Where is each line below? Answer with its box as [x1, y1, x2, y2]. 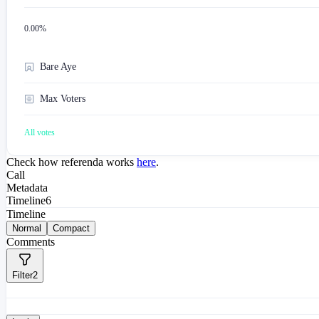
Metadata [6, 182, 48, 194]
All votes [24, 127, 55, 138]
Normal [12, 223, 41, 234]
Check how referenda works [6, 156, 134, 169]
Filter [12, 270, 33, 281]
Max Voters [40, 93, 85, 105]
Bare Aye [40, 61, 76, 73]
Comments [6, 236, 55, 249]
